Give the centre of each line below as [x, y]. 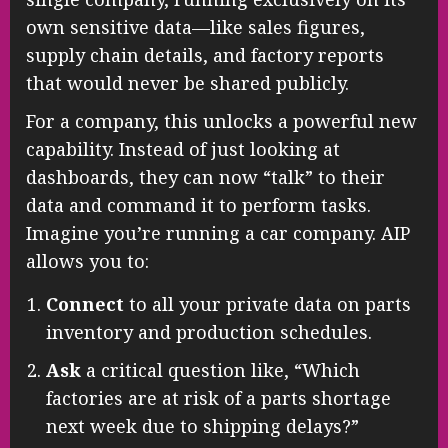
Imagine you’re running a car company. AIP [218, 232]
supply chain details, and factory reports [205, 54]
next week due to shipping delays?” [202, 425]
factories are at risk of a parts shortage [218, 397]
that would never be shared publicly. [187, 82]
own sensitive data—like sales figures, [195, 26]
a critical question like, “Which [220, 369]
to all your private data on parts [267, 303]
